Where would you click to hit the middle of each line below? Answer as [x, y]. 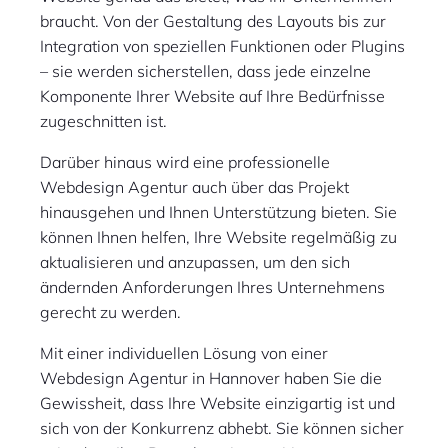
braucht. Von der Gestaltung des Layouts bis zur [213, 21]
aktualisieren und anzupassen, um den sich [195, 262]
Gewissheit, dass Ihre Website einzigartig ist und [217, 403]
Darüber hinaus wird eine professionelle [185, 162]
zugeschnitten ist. [103, 121]
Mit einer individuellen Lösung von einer [184, 353]
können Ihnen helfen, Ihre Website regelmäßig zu [218, 237]
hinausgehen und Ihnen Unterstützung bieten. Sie [218, 212]
